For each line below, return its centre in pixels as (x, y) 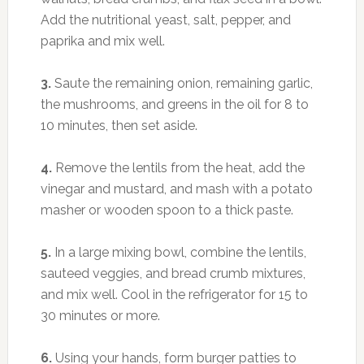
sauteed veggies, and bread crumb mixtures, (173, 273)
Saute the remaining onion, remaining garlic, (182, 83)
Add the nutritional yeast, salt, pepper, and (165, 19)
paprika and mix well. (102, 41)
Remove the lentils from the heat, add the (178, 167)
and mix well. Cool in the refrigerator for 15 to (174, 294)
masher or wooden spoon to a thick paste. (167, 210)
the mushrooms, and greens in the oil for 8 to (174, 104)
